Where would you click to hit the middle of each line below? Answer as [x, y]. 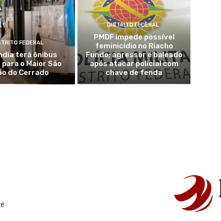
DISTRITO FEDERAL [133, 25]
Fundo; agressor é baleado [134, 55]
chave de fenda [134, 72]
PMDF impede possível [134, 37]
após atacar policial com [134, 63]
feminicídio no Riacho [134, 46]
